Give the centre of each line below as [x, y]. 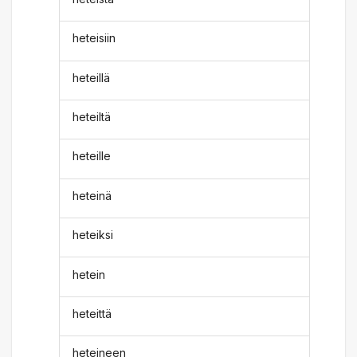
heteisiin [94, 38]
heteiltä [92, 117]
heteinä [92, 195]
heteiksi [93, 235]
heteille [92, 156]
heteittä [92, 313]
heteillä [92, 77]
